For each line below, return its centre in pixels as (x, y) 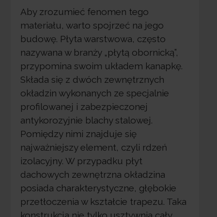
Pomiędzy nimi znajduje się (78, 134)
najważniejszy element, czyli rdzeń (93, 147)
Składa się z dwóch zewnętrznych (92, 80)
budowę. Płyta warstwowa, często (93, 39)
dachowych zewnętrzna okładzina (93, 175)
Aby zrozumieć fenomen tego (84, 12)
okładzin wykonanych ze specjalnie (94, 93)
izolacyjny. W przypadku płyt (81, 161)
